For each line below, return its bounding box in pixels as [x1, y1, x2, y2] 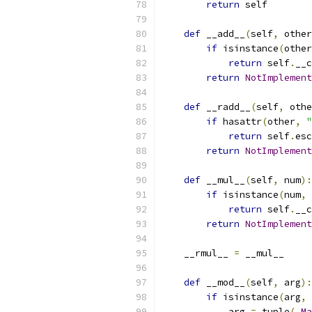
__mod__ [201, 276, 245, 288]
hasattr [217, 116, 262, 127]
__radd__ [201, 101, 251, 113]
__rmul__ [162, 247, 234, 259]
